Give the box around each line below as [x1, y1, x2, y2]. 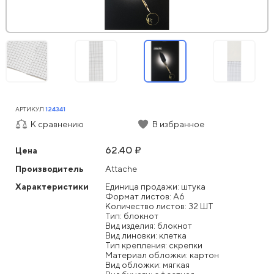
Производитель [15, 163, 83, 174]
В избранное [152, 119, 204, 129]
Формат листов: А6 [105, 191, 185, 201]
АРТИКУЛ [15, 105, 45, 113]
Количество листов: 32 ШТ [105, 201, 213, 211]
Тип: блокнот [105, 210, 158, 221]
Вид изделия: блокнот [105, 220, 192, 231]
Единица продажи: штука [105, 181, 206, 191]
